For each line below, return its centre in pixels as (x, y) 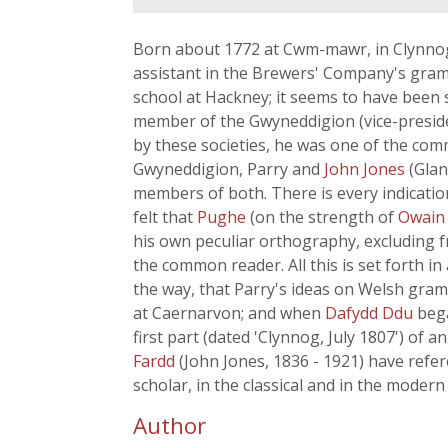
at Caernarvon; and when (229, 313)
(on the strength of (324, 217)
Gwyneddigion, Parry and (228, 169)
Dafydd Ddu (371, 313)
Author (169, 425)
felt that (165, 217)
